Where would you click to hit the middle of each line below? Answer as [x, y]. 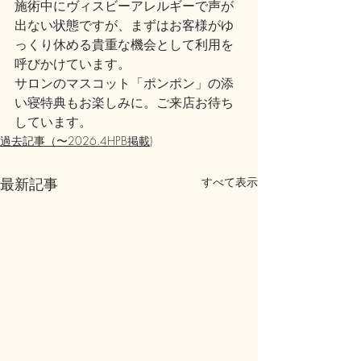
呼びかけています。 [73, 64]
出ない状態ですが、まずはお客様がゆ [124, 25]
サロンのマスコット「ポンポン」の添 [124, 83]
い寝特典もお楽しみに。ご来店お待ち [124, 102]
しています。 [53, 122]
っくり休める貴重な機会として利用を [124, 44]
